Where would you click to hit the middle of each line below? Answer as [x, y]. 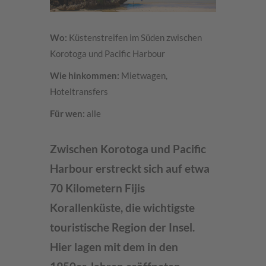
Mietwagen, [143, 75]
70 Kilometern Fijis [97, 188]
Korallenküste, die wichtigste [122, 208]
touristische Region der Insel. [122, 227]
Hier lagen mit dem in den [114, 247]
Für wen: [67, 113]
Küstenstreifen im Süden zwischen [134, 37]
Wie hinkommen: [85, 75]
